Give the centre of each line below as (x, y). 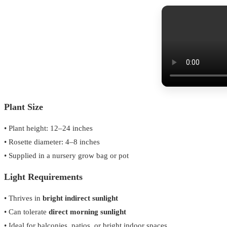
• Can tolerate (26, 212)
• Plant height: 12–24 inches (48, 128)
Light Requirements (43, 177)
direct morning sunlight (87, 212)
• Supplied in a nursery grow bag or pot (66, 156)
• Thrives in (23, 198)
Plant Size (24, 107)
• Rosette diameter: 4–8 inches (52, 142)
